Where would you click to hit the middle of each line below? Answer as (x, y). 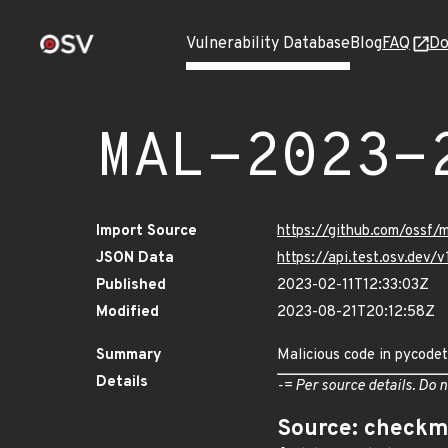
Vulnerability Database (268, 44)
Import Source (146, 231)
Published (131, 285)
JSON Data (135, 258)
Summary (129, 355)
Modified (127, 312)
